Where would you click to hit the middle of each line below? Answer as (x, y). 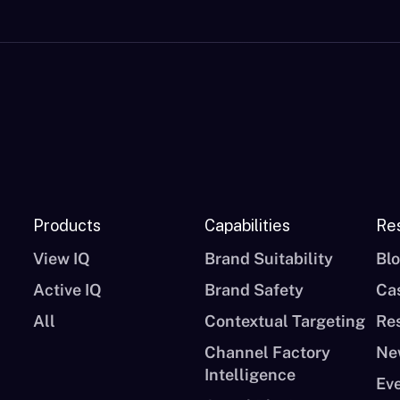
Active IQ (68, 290)
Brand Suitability (268, 258)
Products (67, 225)
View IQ (62, 258)
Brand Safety (254, 290)
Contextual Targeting (284, 321)
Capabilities (247, 225)
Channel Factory (267, 352)
